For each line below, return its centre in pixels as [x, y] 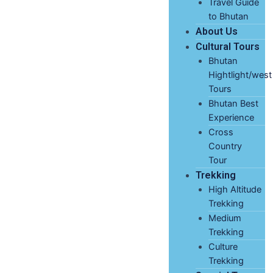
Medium [225, 218]
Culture [223, 246]
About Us [216, 31]
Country [225, 146]
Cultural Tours [227, 46]
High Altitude [235, 189]
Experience [233, 117]
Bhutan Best [234, 103]
